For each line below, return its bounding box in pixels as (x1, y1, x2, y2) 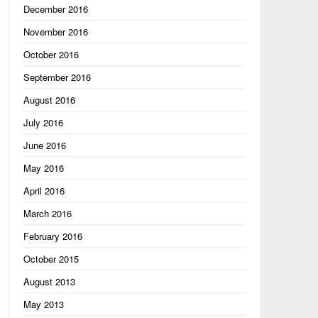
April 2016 (23, 184, 65, 197)
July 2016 (23, 116, 63, 129)
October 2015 (23, 252, 79, 265)
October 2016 (23, 48, 79, 61)
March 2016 (23, 207, 72, 220)
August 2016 (23, 93, 75, 106)
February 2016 (23, 229, 82, 243)
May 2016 (23, 161, 64, 175)
